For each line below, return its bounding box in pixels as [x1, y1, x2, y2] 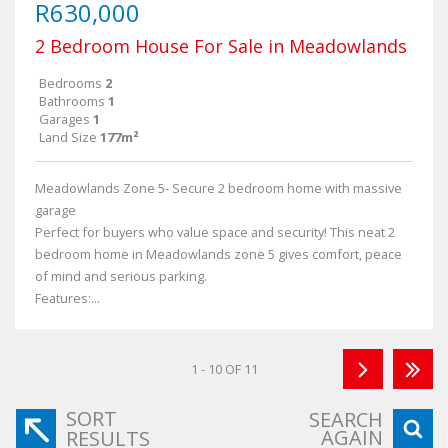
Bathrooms [39, 92, 105, 110]
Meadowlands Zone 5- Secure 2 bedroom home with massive [35, 179, 402, 197]
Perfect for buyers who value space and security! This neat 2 [35, 223, 395, 241]
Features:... [35, 289, 100, 307]
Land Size [39, 128, 97, 146]
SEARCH [309, 406, 383, 433]
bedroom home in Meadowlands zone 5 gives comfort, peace [35, 245, 402, 263]
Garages [39, 110, 90, 128]
